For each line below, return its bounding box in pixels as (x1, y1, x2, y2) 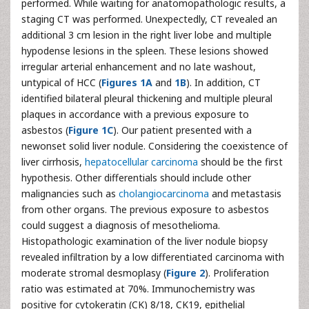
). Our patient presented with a (113, 123, 252, 137)
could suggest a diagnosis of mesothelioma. (21, 219, 220, 232)
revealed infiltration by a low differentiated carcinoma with (21, 250, 284, 263)
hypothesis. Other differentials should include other (21, 171, 251, 184)
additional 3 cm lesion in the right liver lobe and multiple (21, 28, 272, 41)
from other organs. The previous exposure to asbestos (21, 203, 269, 216)
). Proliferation (205, 266, 269, 279)
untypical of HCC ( (21, 76, 101, 89)
